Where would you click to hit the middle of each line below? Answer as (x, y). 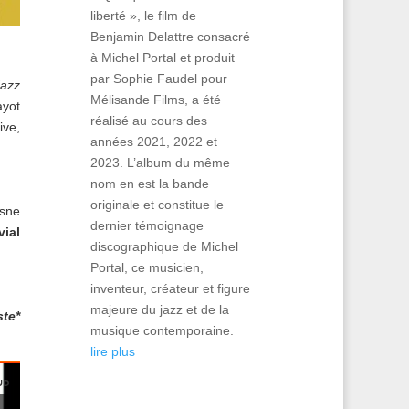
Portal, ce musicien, (147, 267)
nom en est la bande (149, 183)
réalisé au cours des (148, 120)
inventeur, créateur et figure (170, 288)
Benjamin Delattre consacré (170, 36)
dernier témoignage (147, 225)
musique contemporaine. (162, 330)
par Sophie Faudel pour (158, 78)
